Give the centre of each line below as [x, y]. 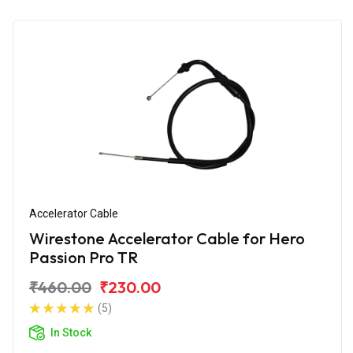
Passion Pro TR [84, 257]
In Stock [71, 332]
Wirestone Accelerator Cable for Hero [167, 238]
